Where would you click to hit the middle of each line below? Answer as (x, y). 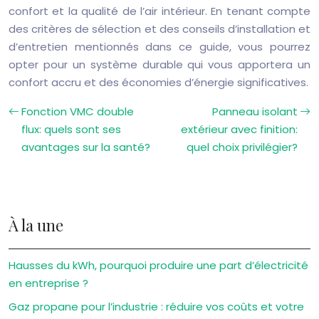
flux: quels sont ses (71, 129)
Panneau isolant (255, 111)
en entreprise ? (48, 283)
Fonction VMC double (78, 111)
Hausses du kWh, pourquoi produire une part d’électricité (158, 265)
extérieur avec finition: (239, 129)
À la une (36, 225)
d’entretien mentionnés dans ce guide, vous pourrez (159, 47)
